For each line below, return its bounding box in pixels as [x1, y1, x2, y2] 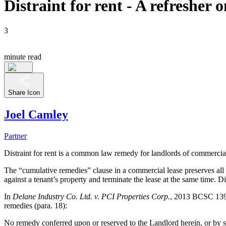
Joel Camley [4, 107, 68, 121]
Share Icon [8, 88, 40, 96]
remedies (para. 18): [4, 201, 67, 210]
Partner [4, 131, 27, 140]
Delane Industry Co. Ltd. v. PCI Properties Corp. [13, 192, 170, 201]
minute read [4, 52, 41, 61]
